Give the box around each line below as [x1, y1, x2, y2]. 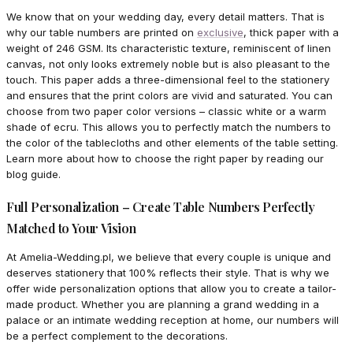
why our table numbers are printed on [6, 26, 197, 39]
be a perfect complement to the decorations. [6, 329, 228, 343]
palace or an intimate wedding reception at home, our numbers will [6, 314, 339, 327]
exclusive [197, 26, 243, 39]
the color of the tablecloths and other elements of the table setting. [6, 136, 338, 150]
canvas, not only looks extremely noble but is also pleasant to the [6, 58, 330, 71]
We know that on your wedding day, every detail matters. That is [6, 10, 325, 24]
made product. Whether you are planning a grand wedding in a [6, 298, 319, 311]
